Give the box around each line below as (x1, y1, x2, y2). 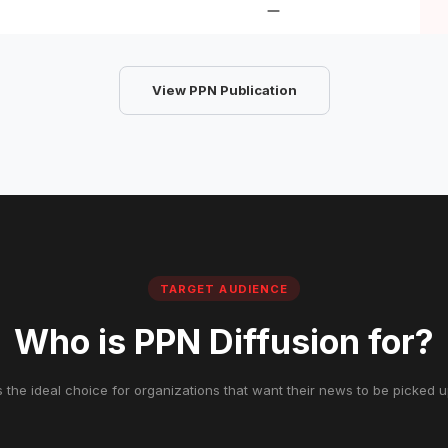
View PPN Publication (151, 81, 297, 98)
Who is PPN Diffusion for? (14, 321, 434, 363)
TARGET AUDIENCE (159, 281, 289, 296)
